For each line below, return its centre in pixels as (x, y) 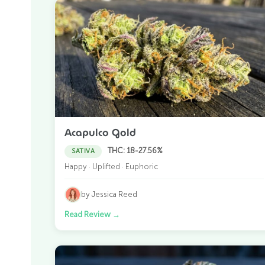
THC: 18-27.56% (135, 150)
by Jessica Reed (109, 195)
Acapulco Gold (100, 132)
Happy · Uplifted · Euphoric (111, 166)
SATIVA (83, 151)
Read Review (88, 214)
